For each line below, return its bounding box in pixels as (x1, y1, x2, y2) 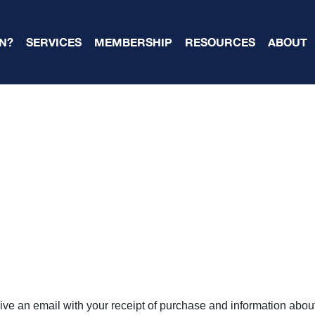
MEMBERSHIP (94, 35, 172, 49)
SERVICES (26, 35, 82, 49)
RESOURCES (185, 35, 255, 49)
